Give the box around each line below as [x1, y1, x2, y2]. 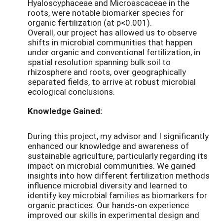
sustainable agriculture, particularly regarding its [28, 150, 208, 162]
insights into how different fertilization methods [28, 170, 210, 182]
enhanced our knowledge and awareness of [28, 140, 189, 152]
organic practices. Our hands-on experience [28, 199, 189, 211]
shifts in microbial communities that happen [28, 36, 192, 48]
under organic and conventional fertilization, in [28, 46, 200, 58]
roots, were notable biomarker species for [28, 6, 184, 18]
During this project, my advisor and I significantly [28, 130, 209, 142]
